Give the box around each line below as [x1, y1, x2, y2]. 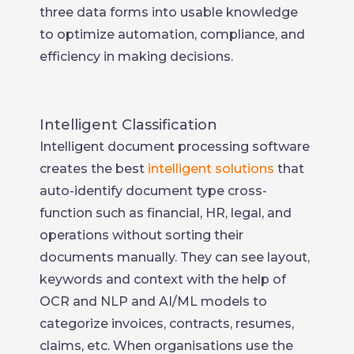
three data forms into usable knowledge [40, 4, 298, 20]
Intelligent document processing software [40, 138, 310, 154]
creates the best [40, 160, 148, 176]
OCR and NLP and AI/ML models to [40, 293, 267, 309]
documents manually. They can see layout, [40, 249, 310, 265]
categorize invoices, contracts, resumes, [40, 315, 294, 331]
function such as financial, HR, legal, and [40, 205, 292, 220]
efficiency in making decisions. [40, 48, 233, 64]
